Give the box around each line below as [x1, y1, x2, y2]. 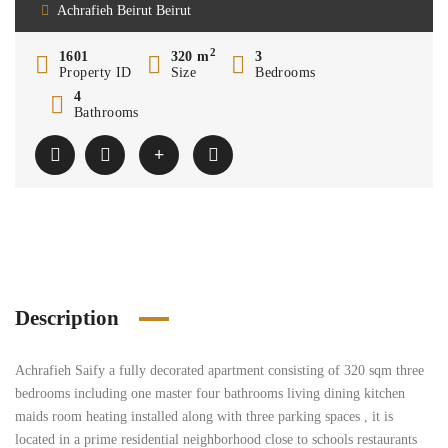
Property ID [59, 65, 132, 80]
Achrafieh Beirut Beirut [57, 3, 191, 18]
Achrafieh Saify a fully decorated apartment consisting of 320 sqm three [15, 363, 424, 378]
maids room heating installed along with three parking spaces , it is [15, 409, 393, 424]
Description [15, 306, 119, 330]
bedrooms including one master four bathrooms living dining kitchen [15, 386, 405, 401]
